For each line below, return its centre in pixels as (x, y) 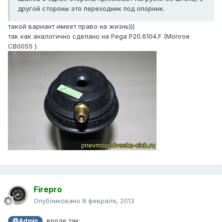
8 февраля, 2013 (108, 201)
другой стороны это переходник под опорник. (91, 9)
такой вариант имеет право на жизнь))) (71, 27)
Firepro (48, 190)
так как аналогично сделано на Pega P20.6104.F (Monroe (99, 36)
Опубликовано (58, 201)
